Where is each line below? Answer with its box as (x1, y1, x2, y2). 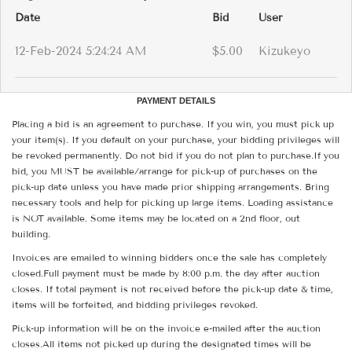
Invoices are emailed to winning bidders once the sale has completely (12, 251, 327, 264)
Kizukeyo (258, 44, 310, 59)
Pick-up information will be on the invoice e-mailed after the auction (12, 322, 321, 335)
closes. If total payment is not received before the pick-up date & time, (12, 283, 333, 295)
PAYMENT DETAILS (137, 96, 215, 106)
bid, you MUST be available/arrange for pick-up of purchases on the (12, 165, 317, 178)
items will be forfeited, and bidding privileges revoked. (12, 299, 258, 311)
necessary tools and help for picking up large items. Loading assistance (12, 196, 333, 209)
